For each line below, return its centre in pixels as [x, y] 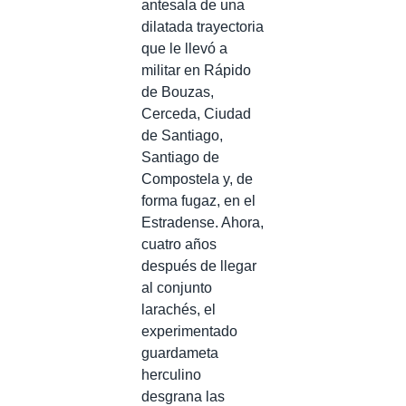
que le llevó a [184, 48]
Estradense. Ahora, [203, 222]
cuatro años [179, 244]
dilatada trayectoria [203, 26]
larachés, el [179, 309]
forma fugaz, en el [198, 200]
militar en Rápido [196, 70]
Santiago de [180, 157]
